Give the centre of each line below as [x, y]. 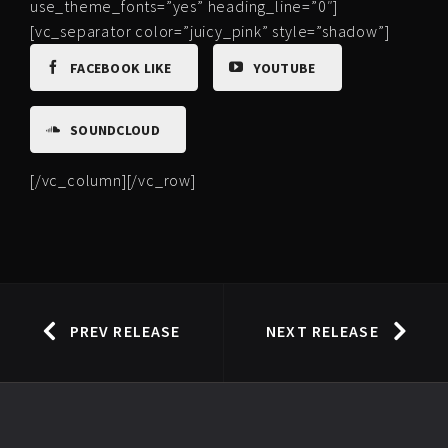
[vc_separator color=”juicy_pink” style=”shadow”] [210, 31]
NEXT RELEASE [322, 330]
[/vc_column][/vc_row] [113, 180]
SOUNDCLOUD [115, 130]
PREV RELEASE [125, 330]
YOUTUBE [284, 68]
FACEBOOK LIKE [121, 68]
